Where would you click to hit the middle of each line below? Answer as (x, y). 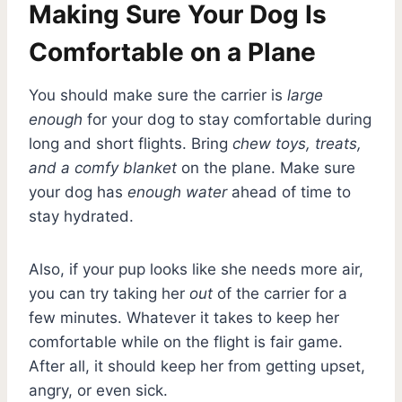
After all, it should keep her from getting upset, (197, 366)
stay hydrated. (81, 216)
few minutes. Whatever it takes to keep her (184, 317)
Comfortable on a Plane (172, 52)
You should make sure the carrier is (158, 95)
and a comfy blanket (103, 167)
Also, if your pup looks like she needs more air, (196, 269)
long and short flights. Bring (131, 143)
